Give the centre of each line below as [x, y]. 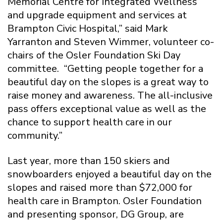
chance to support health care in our [90, 122]
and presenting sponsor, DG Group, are [96, 214]
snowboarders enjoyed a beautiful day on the [110, 174]
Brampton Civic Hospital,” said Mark [88, 28]
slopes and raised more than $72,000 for [100, 187]
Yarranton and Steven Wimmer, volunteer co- [111, 42]
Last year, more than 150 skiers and [89, 161]
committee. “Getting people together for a [105, 68]
